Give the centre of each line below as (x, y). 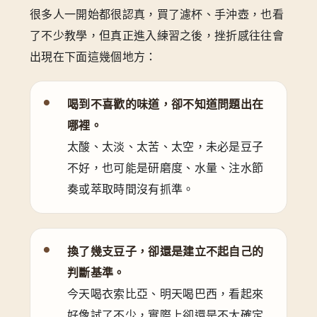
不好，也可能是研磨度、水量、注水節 (166, 168)
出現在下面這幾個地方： (93, 57)
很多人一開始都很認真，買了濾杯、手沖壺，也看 (157, 14)
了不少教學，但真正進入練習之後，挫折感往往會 (157, 35)
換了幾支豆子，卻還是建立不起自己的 (166, 251)
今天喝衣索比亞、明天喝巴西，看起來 (166, 294)
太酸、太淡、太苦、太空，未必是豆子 (166, 146)
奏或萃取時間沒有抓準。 (131, 189)
